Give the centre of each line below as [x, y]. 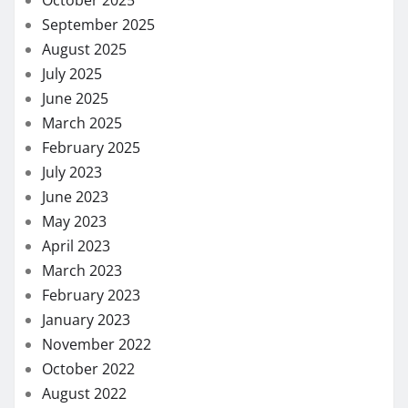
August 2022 [84, 393]
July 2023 [72, 172]
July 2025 [72, 73]
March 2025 [82, 122]
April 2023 [76, 245]
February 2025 [91, 147]
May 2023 [74, 221]
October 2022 [88, 368]
